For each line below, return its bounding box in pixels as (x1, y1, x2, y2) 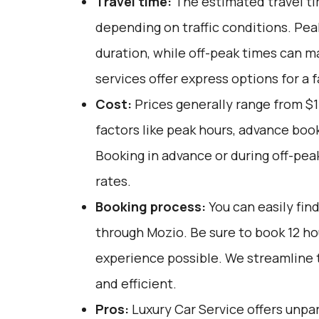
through (95, 224, 147, 241)
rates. (95, 172, 131, 189)
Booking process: (95, 198, 206, 215)
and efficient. (95, 275, 177, 292)
